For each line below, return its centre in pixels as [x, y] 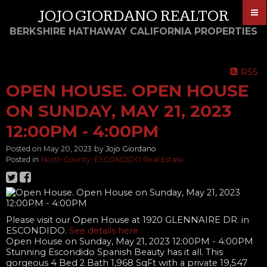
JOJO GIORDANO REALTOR [133, 16]
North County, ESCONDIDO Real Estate [112, 160]
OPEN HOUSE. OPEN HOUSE [127, 91]
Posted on [25, 149]
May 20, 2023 [68, 149]
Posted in [22, 160]
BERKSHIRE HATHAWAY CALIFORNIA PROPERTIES [133, 31]
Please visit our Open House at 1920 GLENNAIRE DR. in [128, 220]
